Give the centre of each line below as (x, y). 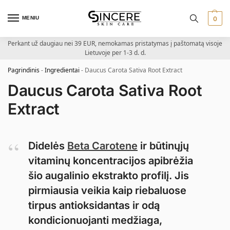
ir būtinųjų (163, 146)
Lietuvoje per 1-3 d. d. (115, 53)
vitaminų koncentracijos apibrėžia (111, 161)
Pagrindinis (24, 70)
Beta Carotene (102, 146)
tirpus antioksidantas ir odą (94, 205)
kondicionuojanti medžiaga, (95, 220)
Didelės (48, 146)
